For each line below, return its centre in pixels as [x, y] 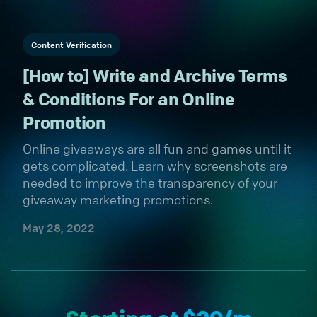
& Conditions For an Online [129, 99]
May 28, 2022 [59, 228]
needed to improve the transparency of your [150, 183]
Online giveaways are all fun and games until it [157, 149]
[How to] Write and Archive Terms [155, 76]
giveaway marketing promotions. [118, 200]
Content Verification [71, 45]
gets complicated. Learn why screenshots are [155, 166]
